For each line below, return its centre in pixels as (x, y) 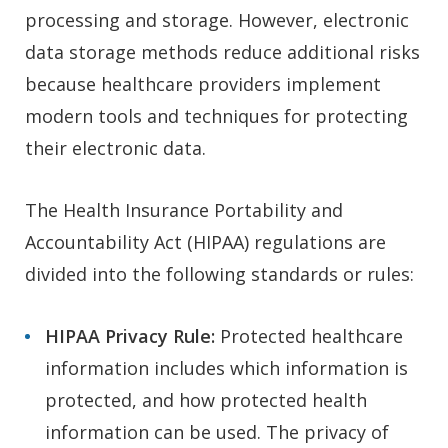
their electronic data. (115, 148)
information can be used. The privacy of (217, 432)
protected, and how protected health (206, 400)
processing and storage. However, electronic (217, 20)
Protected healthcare (311, 336)
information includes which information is (226, 368)
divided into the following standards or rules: (219, 274)
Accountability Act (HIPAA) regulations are (205, 242)
